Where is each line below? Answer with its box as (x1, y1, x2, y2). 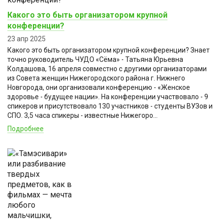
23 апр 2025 (7, 34, 46, 43)
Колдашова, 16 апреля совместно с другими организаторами (7, 64, 207, 73)
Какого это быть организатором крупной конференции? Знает (7, 46, 210, 54)
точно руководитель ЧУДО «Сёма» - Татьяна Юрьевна (7, 55, 183, 63)
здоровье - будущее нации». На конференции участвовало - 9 (7, 92, 208, 101)
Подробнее (7, 124, 44, 133)
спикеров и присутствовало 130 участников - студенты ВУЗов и (7, 102, 213, 110)
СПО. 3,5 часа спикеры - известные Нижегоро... (7, 111, 158, 119)
